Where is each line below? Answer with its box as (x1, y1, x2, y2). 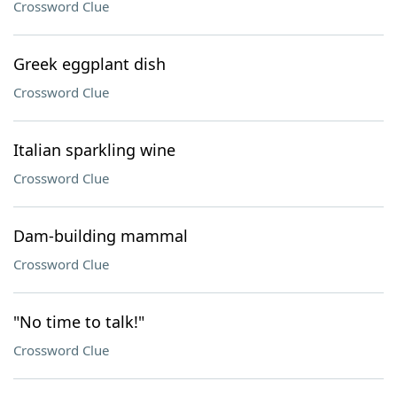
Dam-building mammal (13, 225, 188, 246)
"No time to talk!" (13, 311, 144, 332)
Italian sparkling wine (13, 139, 175, 160)
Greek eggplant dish (13, 53, 166, 74)
